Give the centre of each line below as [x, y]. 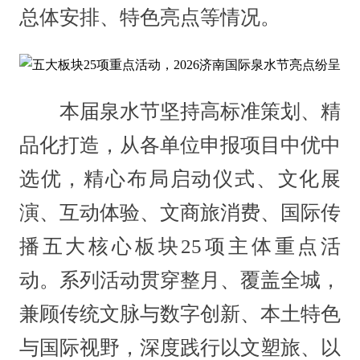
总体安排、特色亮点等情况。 [149, 18]
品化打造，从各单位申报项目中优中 [180, 145]
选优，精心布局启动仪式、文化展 [180, 179]
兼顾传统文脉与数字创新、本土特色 [180, 314]
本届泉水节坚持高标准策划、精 [180, 112]
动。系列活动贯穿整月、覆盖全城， [180, 280]
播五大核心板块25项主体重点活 [180, 247]
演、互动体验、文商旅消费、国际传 [180, 213]
